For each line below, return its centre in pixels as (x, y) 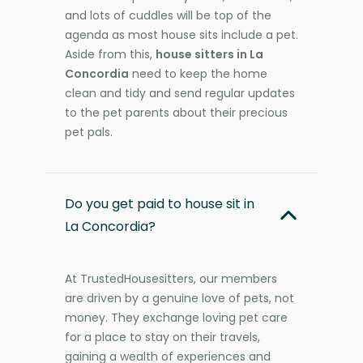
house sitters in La (209, 55)
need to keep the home (198, 74)
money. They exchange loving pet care (176, 318)
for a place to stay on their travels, (162, 337)
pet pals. (89, 132)
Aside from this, (110, 55)
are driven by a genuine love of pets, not (179, 299)
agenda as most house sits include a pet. (181, 35)
